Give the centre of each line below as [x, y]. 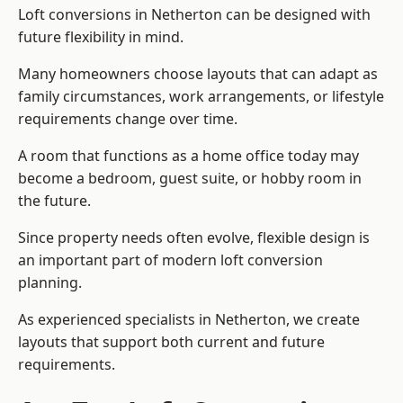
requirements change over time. [128, 119]
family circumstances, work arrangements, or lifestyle [201, 97]
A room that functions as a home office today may [188, 156]
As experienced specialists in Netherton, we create [189, 320]
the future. [54, 201]
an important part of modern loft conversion [170, 260]
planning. [50, 283]
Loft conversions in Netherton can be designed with [194, 15]
